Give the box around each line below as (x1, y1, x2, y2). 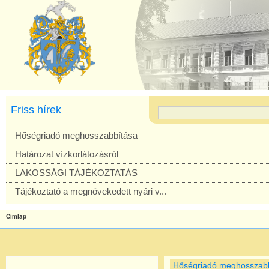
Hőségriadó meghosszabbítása (15, 130, 138, 141)
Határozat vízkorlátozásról (15, 149, 118, 159)
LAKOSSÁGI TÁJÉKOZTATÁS (15, 168, 138, 178)
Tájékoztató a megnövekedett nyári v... (15, 186, 166, 196)
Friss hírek (11, 104, 61, 116)
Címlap (6, 212, 26, 220)
